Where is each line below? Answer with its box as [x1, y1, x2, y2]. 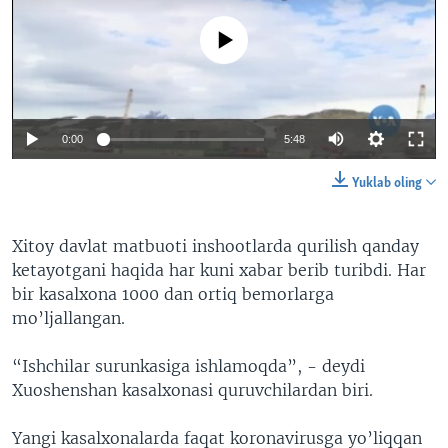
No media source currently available [89, 19, 375, 40]
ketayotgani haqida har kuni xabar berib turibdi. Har [12, 260, 426, 281]
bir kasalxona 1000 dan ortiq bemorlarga [12, 284, 334, 305]
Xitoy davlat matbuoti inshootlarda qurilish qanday [12, 236, 419, 257]
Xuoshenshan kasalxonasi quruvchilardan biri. [12, 380, 373, 401]
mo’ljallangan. [12, 308, 125, 329]
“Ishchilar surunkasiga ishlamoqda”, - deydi [12, 356, 365, 377]
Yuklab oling [352, 176, 422, 192]
